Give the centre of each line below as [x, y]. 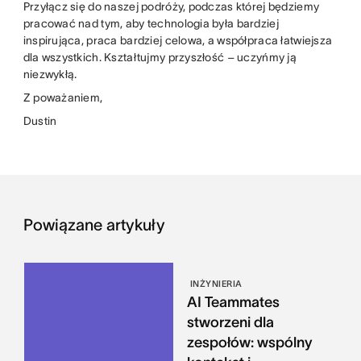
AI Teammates [233, 303]
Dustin [40, 121]
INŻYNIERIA [216, 284]
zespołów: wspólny [249, 343]
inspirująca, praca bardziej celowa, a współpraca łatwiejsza [178, 41]
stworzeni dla [230, 323]
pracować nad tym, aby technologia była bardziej [151, 24]
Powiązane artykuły [94, 225]
